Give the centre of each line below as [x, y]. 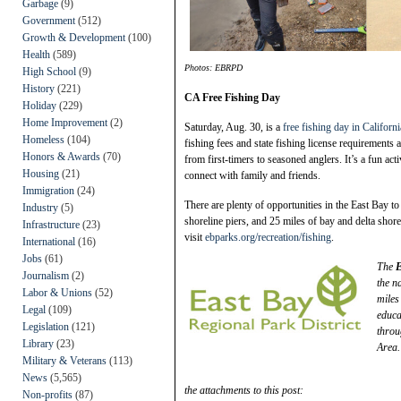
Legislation [46, 326]
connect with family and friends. [252, 175]
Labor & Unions [57, 292]
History [38, 88]
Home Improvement [65, 122]
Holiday [39, 105]
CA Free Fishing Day [232, 97]
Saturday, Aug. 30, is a [234, 127]
